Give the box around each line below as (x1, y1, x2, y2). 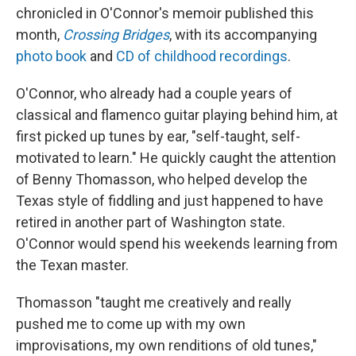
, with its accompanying (169, 25, 317, 43)
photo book (16, 47, 87, 64)
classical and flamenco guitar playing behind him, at (16, 106, 338, 123)
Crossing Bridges (63, 25, 169, 43)
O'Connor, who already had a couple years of (16, 84, 292, 102)
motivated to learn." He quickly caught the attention (16, 149, 336, 166)
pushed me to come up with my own (16, 315, 246, 332)
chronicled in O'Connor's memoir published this (16, 4, 314, 21)
